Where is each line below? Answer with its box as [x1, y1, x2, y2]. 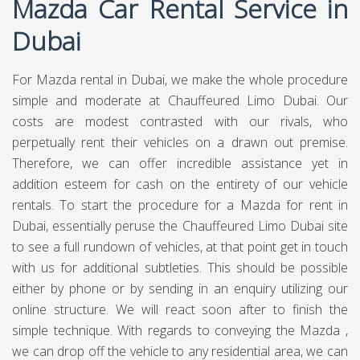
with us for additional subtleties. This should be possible [12, 259, 348, 276]
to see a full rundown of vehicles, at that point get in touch [12, 238, 348, 256]
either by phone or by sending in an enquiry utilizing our [12, 280, 348, 297]
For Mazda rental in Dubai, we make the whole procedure [12, 71, 348, 88]
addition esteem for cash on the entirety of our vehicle [12, 175, 348, 193]
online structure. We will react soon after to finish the [12, 301, 348, 318]
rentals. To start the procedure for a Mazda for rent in [12, 196, 348, 214]
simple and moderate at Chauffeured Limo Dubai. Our [12, 92, 348, 109]
